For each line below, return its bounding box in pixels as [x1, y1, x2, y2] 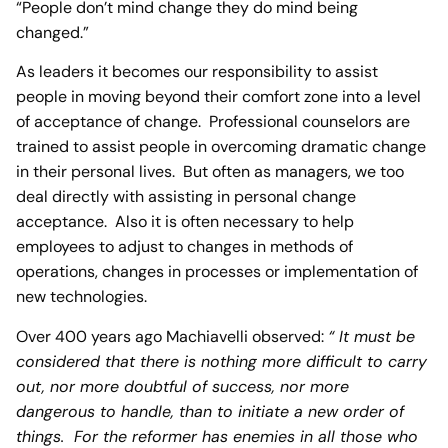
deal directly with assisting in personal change [16, 186, 356, 208]
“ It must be [328, 325, 415, 347]
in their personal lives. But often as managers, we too [16, 161, 404, 183]
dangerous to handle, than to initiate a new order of [16, 400, 404, 422]
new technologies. [16, 286, 147, 308]
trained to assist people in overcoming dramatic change [16, 136, 426, 158]
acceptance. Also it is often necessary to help [16, 211, 354, 233]
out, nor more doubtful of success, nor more [16, 375, 349, 397]
